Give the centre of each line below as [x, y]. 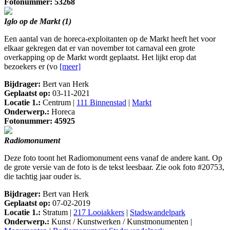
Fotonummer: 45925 [40, 121]
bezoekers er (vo [32, 67]
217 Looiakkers [99, 213]
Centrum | [59, 103]
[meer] [70, 67]
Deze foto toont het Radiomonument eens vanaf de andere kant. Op [113, 158]
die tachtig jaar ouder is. [43, 177]
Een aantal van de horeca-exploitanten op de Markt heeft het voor [110, 39]
